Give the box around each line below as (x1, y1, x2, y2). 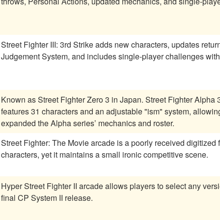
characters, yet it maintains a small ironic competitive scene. (1, 149, 208, 161)
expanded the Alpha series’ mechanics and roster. (1, 117, 174, 129)
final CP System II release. (1, 192, 93, 204)
